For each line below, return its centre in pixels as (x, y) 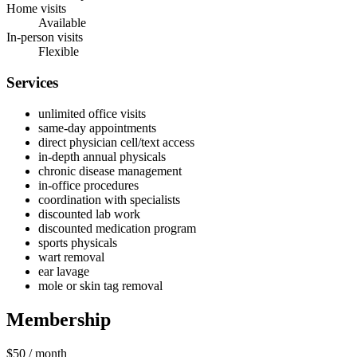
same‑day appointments (97, 127)
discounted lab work (89, 214)
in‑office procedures (88, 185)
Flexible (59, 52)
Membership (59, 319)
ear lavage (64, 271)
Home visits (36, 9)
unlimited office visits (92, 113)
